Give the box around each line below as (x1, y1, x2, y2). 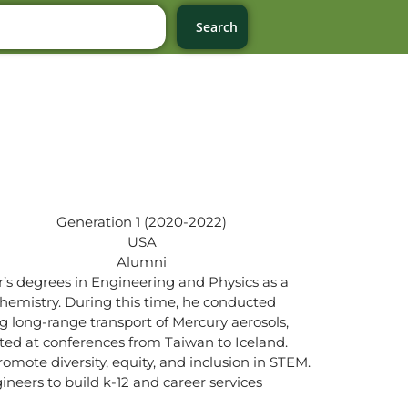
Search (196, 18, 239, 36)
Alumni (117, 252, 168, 270)
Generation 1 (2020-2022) (56, 212, 228, 230)
